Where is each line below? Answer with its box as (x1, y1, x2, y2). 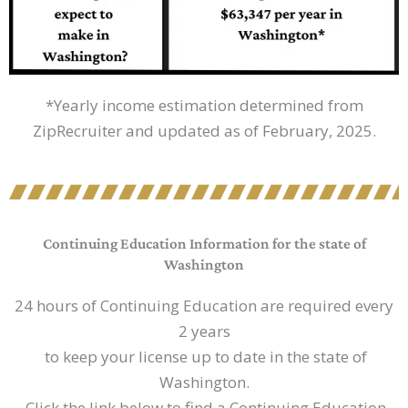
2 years (178, 321, 230, 342)
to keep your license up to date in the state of (41, 346, 367, 368)
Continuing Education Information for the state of (42, 235, 366, 253)
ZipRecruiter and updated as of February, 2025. (32, 119, 376, 141)
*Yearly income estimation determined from (45, 94, 363, 116)
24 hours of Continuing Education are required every (15, 295, 393, 317)
